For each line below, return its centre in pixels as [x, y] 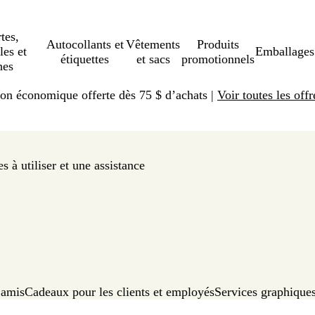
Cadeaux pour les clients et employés [119, 292]
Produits [218, 44]
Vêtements [153, 44]
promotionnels [218, 59]
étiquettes [85, 59]
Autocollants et [85, 44]
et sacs [153, 59]
